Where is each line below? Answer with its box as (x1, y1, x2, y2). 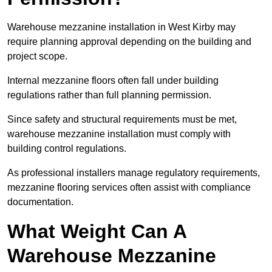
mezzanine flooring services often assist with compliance (7, 182, 251, 193)
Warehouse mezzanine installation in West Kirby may (7, 22, 236, 33)
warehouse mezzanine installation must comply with (7, 129, 231, 140)
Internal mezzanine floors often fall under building (7, 75, 219, 86)
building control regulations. (7, 143, 126, 154)
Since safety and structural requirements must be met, (7, 114, 237, 125)
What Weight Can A (7, 220, 186, 243)
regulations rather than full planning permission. (7, 90, 211, 101)
